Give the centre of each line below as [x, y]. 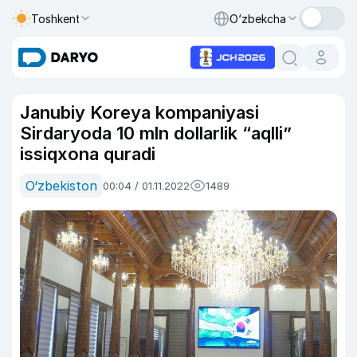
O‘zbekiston [61, 186]
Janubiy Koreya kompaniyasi [139, 112]
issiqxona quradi [88, 154]
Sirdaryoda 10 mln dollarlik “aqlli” [156, 133]
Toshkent [56, 18]
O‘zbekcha [258, 18]
